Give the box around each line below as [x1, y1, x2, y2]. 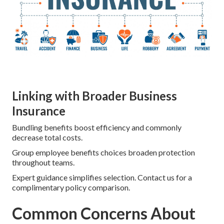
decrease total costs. [12, 132, 82, 142]
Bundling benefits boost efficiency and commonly [12, 122, 181, 132]
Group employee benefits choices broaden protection [12, 147, 195, 157]
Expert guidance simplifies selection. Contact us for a [12, 172, 192, 182]
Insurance [12, 103, 65, 118]
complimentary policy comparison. [12, 182, 130, 192]
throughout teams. [12, 157, 74, 167]
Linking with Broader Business [12, 88, 177, 103]
